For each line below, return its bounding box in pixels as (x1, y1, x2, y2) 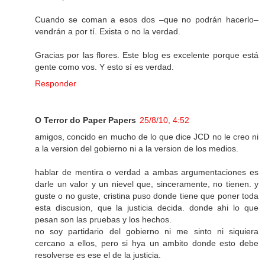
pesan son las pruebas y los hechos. (35, 215, 172, 225)
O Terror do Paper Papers (35, 115, 136, 125)
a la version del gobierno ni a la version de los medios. (35, 144, 238, 154)
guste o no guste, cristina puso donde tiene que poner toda (35, 191, 258, 201)
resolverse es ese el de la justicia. (35, 250, 161, 260)
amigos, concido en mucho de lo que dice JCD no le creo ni (35, 132, 258, 142)
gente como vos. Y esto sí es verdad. (35, 62, 174, 72)
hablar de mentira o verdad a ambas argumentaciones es (35, 167, 258, 177)
